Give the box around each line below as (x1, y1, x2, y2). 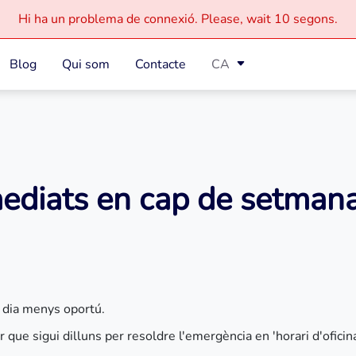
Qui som (62, 56, 110, 73)
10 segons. (274, 10, 338, 28)
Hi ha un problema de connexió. (18, 10, 201, 28)
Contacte (135, 56, 187, 73)
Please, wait (201, 10, 271, 28)
